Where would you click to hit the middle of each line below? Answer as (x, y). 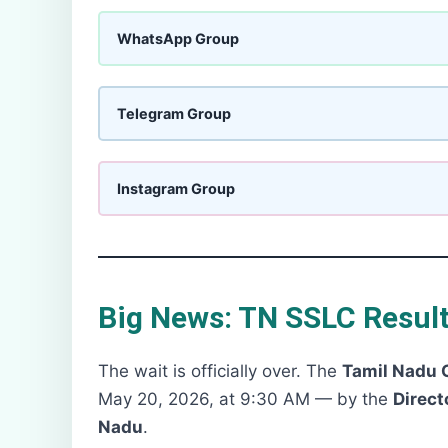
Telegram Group (174, 113)
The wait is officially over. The (220, 371)
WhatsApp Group (178, 38)
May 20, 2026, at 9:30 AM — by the (245, 399)
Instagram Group (176, 188)
